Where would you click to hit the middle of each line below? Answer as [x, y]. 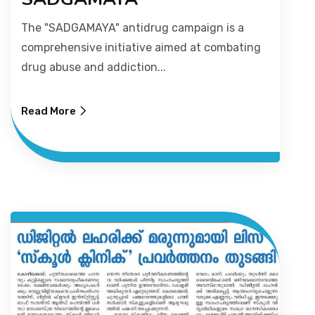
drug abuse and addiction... [94, 67]
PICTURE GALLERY [71, 34]
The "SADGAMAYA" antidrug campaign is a [133, 28]
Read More [49, 111]
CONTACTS [52, 83]
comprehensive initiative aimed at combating [141, 48]
